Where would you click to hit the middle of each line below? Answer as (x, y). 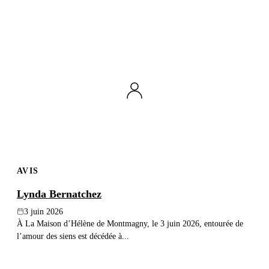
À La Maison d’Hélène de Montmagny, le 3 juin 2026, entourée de (130, 223)
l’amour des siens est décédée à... (73, 236)
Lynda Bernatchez (59, 194)
